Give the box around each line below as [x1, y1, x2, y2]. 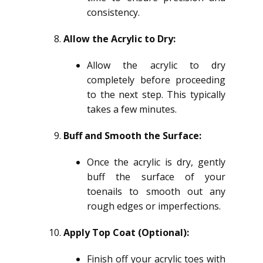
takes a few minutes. [87, 103, 177, 116]
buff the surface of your [87, 170, 225, 183]
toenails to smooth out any [87, 185, 225, 198]
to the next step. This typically [87, 88, 225, 101]
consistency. [87, 6, 140, 19]
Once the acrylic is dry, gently [87, 156, 225, 168]
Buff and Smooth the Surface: [63, 129, 201, 142]
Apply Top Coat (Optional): [63, 226, 189, 239]
